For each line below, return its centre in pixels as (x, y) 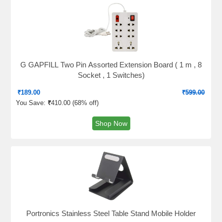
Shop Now (111, 123)
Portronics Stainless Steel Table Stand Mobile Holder (111, 213)
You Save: (32, 103)
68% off (85, 103)
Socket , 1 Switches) (111, 75)
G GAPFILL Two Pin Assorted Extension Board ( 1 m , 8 (111, 65)
